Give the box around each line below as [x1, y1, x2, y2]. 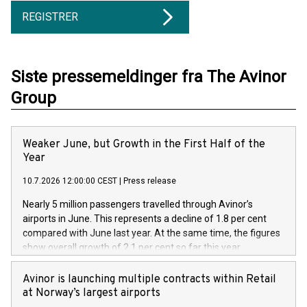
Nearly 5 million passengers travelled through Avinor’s [23, 199, 253, 210]
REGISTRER [22, 10, 78, 23]
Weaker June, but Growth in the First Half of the [23, 138, 265, 151]
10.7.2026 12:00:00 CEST [23, 176, 117, 186]
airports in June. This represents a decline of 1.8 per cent [23, 213, 267, 224]
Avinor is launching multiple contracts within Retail [23, 273, 276, 286]
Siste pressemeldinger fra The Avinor [11, 67, 286, 86]
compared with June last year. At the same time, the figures [23, 228, 280, 238]
